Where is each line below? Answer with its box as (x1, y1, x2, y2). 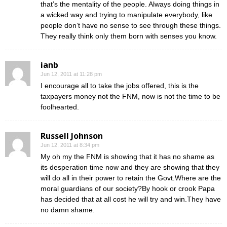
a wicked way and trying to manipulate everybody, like (41, 11, 212, 19)
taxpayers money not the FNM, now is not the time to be (41, 92, 220, 100)
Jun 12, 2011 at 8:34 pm (41, 142, 99, 148)
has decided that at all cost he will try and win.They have (41, 195, 221, 203)
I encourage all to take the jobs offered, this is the (41, 82, 199, 90)
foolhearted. (41, 103, 79, 111)
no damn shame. (41, 206, 95, 214)
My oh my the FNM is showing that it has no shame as (41, 153, 214, 161)
